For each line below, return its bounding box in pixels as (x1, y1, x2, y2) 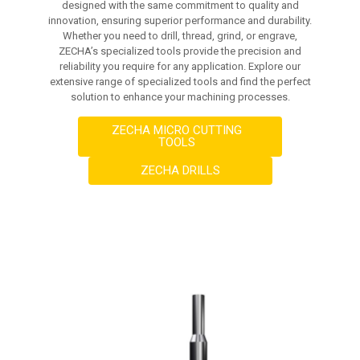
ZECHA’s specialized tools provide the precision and (59, 45, 301, 57)
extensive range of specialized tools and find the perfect (49, 76, 311, 88)
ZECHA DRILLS (140, 163, 220, 178)
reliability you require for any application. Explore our (59, 60, 301, 72)
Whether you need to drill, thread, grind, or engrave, (63, 30, 297, 42)
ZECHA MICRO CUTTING (112, 123, 242, 137)
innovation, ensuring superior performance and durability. (48, 14, 312, 27)
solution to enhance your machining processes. (70, 91, 290, 103)
